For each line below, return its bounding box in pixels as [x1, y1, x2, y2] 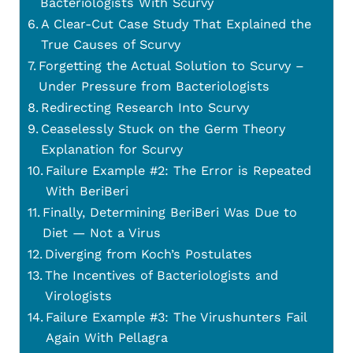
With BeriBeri [46, 183, 129, 199]
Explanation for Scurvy [41, 141, 184, 157]
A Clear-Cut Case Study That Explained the [41, 16, 312, 32]
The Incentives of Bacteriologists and [45, 267, 279, 283]
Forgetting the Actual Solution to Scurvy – [39, 58, 305, 73]
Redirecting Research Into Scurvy [41, 99, 250, 115]
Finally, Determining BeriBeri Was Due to [43, 204, 298, 220]
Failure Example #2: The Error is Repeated [46, 162, 312, 178]
